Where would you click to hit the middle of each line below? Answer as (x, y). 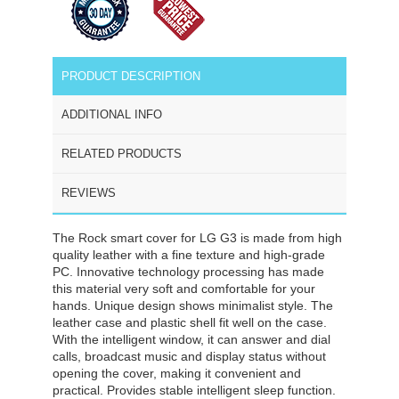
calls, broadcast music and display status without (189, 356)
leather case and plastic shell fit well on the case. (190, 322)
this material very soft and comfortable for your (184, 288)
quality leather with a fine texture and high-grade (189, 254)
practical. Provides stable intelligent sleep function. (194, 390)
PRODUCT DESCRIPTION (131, 76)
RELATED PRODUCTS (122, 153)
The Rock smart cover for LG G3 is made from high (197, 237)
